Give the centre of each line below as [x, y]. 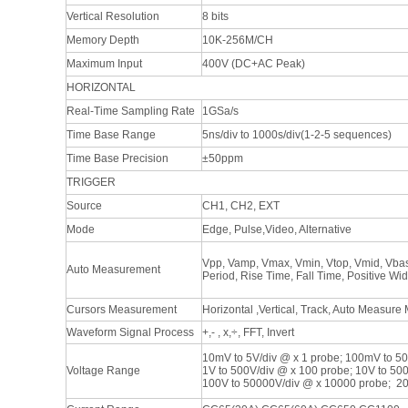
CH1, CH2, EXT [241, 206]
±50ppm [223, 158]
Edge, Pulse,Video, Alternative [277, 229]
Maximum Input [104, 64]
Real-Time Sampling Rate [131, 111]
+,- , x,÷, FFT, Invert [248, 332]
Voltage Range [103, 371]
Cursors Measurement [122, 310]
